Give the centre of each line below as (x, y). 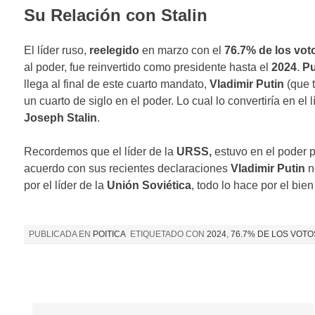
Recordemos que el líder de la (100, 151)
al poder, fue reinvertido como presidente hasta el (147, 67)
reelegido (114, 50)
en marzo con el (181, 50)
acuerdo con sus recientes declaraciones (127, 168)
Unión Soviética (149, 185)
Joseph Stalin (60, 117)
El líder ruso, (56, 50)
